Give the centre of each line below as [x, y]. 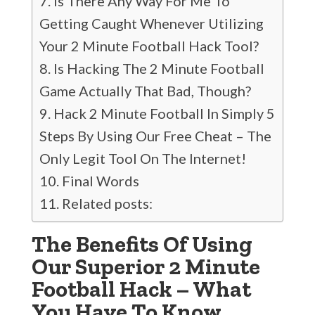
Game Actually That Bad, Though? [145, 91]
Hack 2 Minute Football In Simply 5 [164, 113]
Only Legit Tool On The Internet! [142, 158]
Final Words [100, 181]
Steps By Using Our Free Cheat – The [155, 136]
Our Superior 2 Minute [146, 266]
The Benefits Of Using [142, 244]
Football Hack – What [141, 289]
